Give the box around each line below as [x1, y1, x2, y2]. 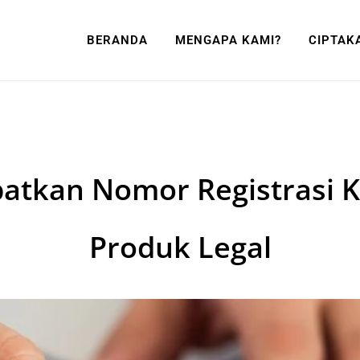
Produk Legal [88, 227, 272, 267]
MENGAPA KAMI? [175, 33, 281, 47]
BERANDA [87, 33, 148, 47]
